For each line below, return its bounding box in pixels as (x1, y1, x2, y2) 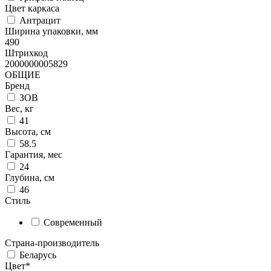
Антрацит (17, 15, 60, 26)
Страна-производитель (5, 238, 99, 249)
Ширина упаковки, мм (5, 26, 98, 37)
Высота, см (5, 126, 51, 137)
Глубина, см (5, 172, 54, 183)
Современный (44, 217, 102, 228)
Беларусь (17, 250, 56, 261)
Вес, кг (5, 103, 34, 114)
